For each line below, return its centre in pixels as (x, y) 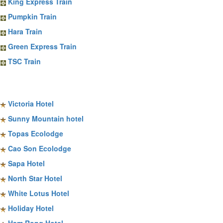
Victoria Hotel (31, 104)
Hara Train (25, 32)
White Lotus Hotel (39, 193)
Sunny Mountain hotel (46, 119)
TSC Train (24, 61)
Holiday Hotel (31, 208)
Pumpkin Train (32, 17)
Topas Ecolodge (36, 134)
